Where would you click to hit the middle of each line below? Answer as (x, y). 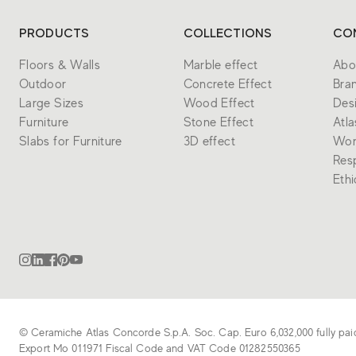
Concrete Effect (228, 84)
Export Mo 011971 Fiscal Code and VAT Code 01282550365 (160, 348)
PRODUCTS (54, 33)
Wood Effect (219, 103)
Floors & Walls (60, 65)
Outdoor (43, 84)
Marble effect (221, 65)
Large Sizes (51, 103)
